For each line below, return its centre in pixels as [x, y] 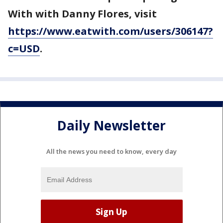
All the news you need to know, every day [111, 151]
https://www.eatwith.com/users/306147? [111, 31]
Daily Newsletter [111, 126]
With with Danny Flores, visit [82, 14]
